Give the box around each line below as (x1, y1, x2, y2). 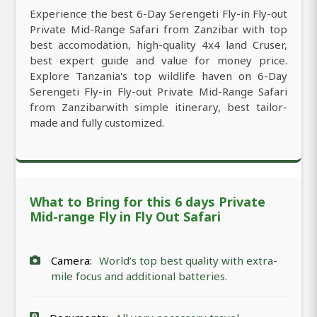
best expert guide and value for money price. (30, 52, 287, 67)
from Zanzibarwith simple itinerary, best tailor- (30, 99, 287, 114)
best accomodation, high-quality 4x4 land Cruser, (30, 37, 287, 52)
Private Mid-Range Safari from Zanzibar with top (30, 21, 287, 36)
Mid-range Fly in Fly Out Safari (30, 207, 221, 225)
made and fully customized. (30, 115, 164, 129)
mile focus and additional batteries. (51, 268, 227, 283)
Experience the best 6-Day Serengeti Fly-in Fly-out (30, 6, 287, 21)
